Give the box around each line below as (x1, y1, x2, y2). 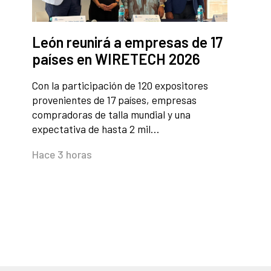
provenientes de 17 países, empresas (32, 93, 197, 107)
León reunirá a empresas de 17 (32, 33, 223, 51)
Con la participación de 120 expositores (32, 79, 208, 93)
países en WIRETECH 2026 (32, 50, 200, 68)
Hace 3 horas (32, 148, 92, 162)
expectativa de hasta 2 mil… (32, 122, 159, 136)
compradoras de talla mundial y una (32, 108, 191, 122)
